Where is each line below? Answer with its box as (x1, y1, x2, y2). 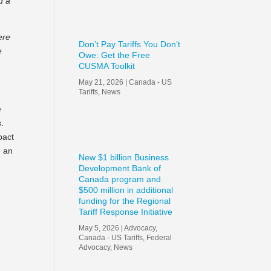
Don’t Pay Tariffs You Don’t (79, 39, 181, 49)
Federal (146, 233, 172, 242)
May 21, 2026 (79, 77, 124, 87)
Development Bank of (79, 163, 162, 173)
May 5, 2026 (79, 223, 120, 232)
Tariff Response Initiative (79, 206, 173, 217)
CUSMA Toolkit (79, 60, 135, 71)
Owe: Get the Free (79, 50, 151, 60)
